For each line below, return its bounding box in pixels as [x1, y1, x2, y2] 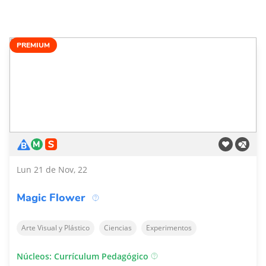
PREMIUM [17, 40, 50, 50]
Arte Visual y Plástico [21, 223, 90, 233]
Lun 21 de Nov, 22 [17, 164, 87, 175]
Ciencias [104, 223, 132, 233]
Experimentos [146, 223, 192, 233]
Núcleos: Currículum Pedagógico [17, 251, 151, 262]
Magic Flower [17, 191, 85, 205]
